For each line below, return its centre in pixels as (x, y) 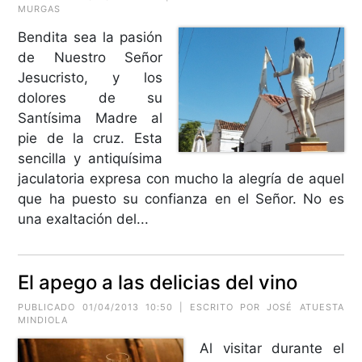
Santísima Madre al (90, 118)
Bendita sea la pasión (90, 37)
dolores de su (90, 97)
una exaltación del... (84, 219)
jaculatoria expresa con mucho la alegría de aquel (181, 178)
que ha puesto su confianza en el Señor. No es (181, 198)
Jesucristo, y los (90, 77)
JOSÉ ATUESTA (305, 307)
